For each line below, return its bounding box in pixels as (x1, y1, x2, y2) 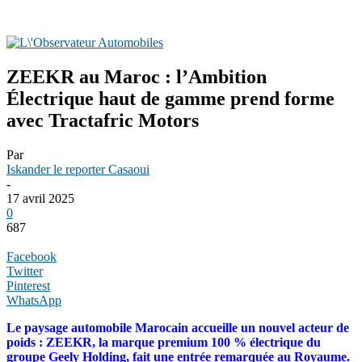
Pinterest (6, 278, 50, 293)
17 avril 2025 (6, 191, 74, 205)
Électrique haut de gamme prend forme (6, 87, 335, 109)
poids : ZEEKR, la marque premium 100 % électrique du (6, 335, 321, 349)
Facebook (6, 249, 57, 263)
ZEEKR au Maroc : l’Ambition (6, 65, 267, 87)
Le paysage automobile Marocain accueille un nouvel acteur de (6, 320, 349, 335)
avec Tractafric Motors (6, 109, 199, 131)
